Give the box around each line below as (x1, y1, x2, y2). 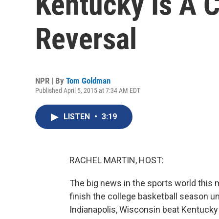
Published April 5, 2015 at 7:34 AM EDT (35, 87, 140, 94)
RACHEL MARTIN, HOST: (69, 155, 164, 165)
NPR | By (35, 76, 66, 86)
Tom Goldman (66, 76, 110, 86)
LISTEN (64, 112, 92, 121)
